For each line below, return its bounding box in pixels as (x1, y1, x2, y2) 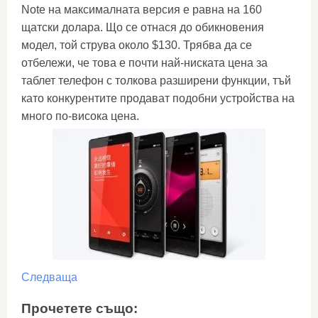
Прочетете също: (21, 300, 138, 316)
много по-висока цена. (21, 110, 139, 122)
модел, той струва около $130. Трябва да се (21, 39, 252, 51)
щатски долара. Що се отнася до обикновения (21, 21, 264, 33)
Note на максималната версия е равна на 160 (21, 4, 262, 16)
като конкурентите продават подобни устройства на (21, 92, 295, 104)
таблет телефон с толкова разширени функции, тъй (21, 75, 291, 87)
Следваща (21, 271, 77, 283)
